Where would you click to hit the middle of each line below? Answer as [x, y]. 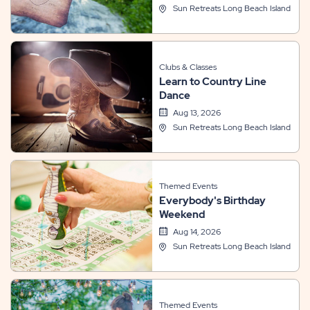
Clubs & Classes [188, 67]
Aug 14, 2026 [197, 232]
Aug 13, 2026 [197, 113]
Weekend [182, 215]
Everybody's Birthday [212, 201]
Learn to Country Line [212, 82]
